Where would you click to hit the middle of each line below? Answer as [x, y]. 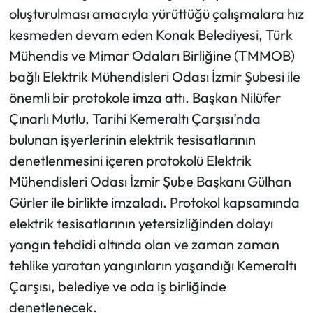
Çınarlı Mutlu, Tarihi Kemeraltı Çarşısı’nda [134, 118]
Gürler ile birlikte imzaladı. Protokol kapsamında [154, 202]
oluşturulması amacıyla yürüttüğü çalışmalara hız [156, 13]
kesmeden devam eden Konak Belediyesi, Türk [151, 34]
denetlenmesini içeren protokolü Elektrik [130, 160]
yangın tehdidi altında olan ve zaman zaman [144, 244]
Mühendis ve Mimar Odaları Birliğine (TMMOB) [152, 55]
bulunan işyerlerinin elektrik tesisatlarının [132, 139]
